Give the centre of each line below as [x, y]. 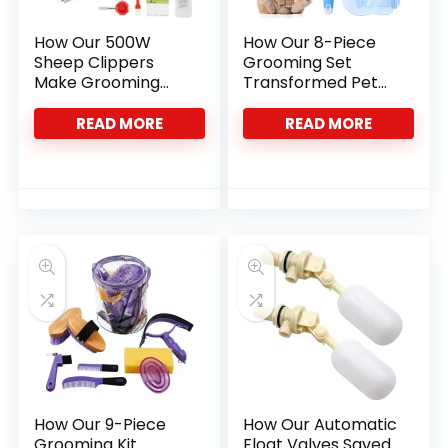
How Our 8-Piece [310, 42]
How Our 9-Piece [100, 424]
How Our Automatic [320, 424]
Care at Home [299, 102]
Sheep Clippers [94, 62]
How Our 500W [93, 42]
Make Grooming [97, 82]
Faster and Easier [102, 102]
